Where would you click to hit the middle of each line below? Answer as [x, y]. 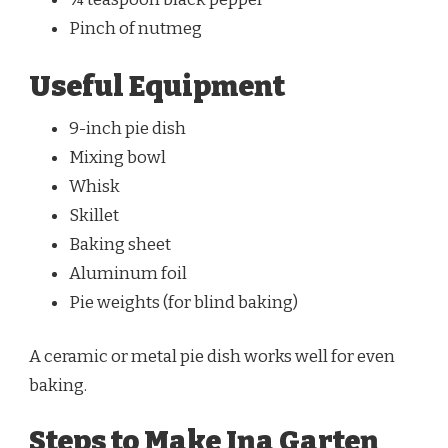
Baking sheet [120, 244]
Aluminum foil [128, 273]
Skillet [94, 215]
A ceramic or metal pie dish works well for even [212, 357]
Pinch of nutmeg [135, 29]
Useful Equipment [157, 86]
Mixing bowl [117, 157]
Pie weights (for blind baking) [183, 302]
